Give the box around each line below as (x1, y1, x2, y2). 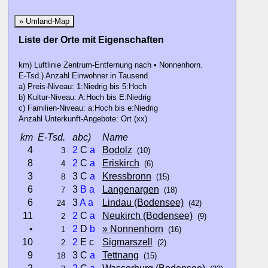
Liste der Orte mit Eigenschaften (18, 34, 164, 45)
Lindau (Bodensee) (102, 197, 184, 208)
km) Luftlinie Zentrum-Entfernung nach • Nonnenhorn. (18, 60, 203, 70)
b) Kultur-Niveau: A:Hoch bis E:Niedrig (18, 93, 151, 102)
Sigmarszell (102, 236, 153, 248)
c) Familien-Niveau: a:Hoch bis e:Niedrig (18, 103, 158, 113)
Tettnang (102, 249, 139, 261)
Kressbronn (102, 170, 151, 182)
